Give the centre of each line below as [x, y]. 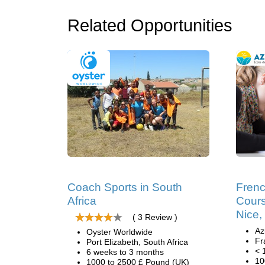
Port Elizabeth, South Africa [137, 242]
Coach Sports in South [125, 187]
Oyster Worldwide [119, 232]
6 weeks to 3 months [125, 252]
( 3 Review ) [155, 217]
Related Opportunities [150, 25]
